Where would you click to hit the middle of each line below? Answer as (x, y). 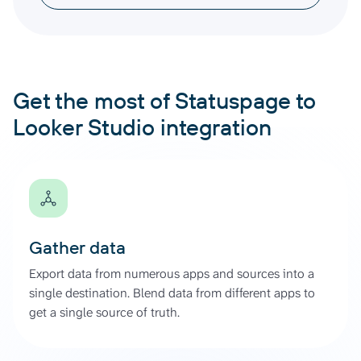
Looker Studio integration (142, 127)
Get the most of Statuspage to (164, 100)
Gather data (77, 247)
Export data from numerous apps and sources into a (172, 273)
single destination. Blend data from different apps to (172, 293)
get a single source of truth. (104, 312)
